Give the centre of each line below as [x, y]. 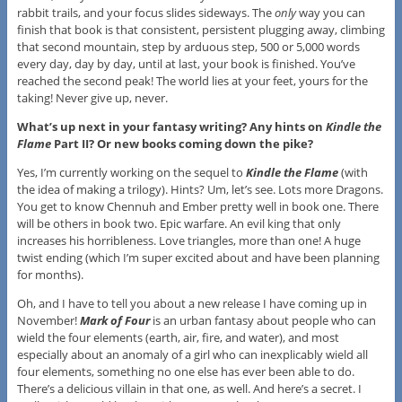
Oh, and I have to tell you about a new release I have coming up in [192, 303]
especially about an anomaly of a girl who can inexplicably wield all [192, 354]
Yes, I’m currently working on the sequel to [131, 172]
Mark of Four [114, 320]
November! [48, 320]
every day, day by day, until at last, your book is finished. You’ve [186, 63]
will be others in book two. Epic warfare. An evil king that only [179, 223]
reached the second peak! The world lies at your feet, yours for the [192, 80]
